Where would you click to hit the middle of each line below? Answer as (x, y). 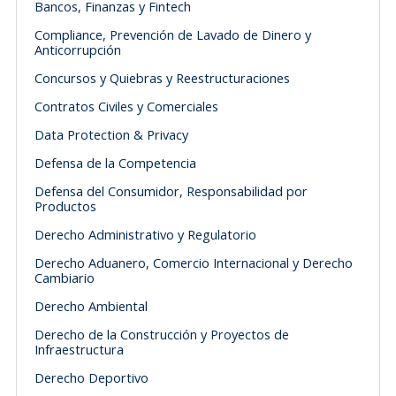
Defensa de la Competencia (115, 162)
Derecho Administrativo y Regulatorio (145, 234)
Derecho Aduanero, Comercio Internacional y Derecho (193, 262)
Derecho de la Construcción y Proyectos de (161, 334)
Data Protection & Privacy (111, 134)
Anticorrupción (77, 49)
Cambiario (64, 277)
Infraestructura (79, 349)
